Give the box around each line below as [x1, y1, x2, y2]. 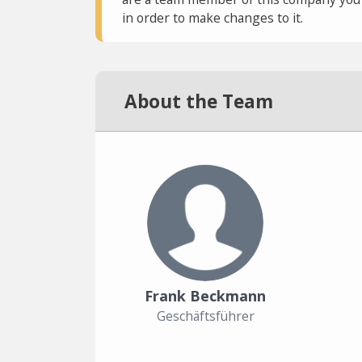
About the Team [124, 88, 273, 114]
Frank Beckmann [145, 285, 266, 305]
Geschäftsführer [156, 307, 255, 325]
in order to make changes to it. [121, 9, 303, 27]
